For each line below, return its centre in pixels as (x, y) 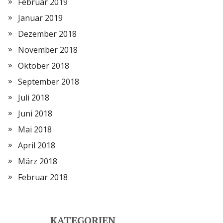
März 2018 (38, 161)
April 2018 (37, 145)
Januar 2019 (40, 18)
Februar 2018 (43, 177)
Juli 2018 (34, 98)
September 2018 (49, 82)
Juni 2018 (35, 113)
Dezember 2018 (47, 34)
